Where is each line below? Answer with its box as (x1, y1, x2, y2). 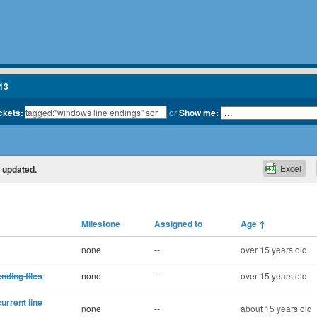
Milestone (81, 217, 120, 230)
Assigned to (154, 217, 202, 230)
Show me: (178, 106, 219, 119)
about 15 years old (241, 302, 312, 314)
